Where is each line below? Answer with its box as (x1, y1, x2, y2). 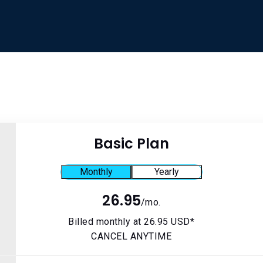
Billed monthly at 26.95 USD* (68, 216, 195, 227)
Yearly (154, 166, 179, 177)
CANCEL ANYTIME (91, 231, 172, 242)
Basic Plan (93, 134, 169, 153)
